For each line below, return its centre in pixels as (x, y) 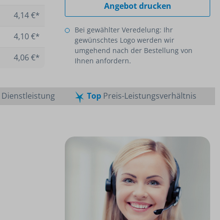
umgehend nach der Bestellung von (134, 50)
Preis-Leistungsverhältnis (149, 96)
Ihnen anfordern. (103, 61)
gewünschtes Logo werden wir (124, 40)
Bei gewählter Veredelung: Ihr (124, 30)
